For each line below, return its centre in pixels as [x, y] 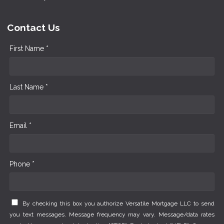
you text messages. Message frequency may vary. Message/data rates [112, 215]
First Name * [29, 48]
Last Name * [29, 87]
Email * [20, 126]
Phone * [22, 164]
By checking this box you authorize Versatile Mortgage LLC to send [118, 204]
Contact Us [33, 28]
